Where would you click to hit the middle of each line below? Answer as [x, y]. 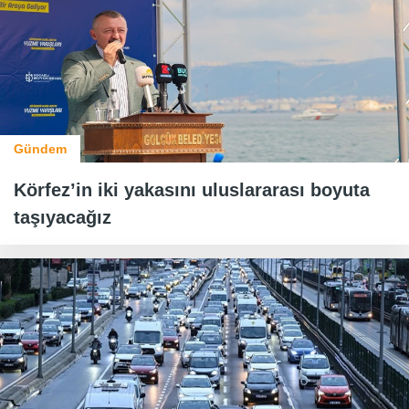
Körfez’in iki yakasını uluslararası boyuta [192, 190]
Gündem [40, 149]
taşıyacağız [63, 218]
